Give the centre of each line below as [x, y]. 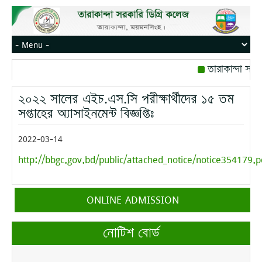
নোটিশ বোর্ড [131, 233]
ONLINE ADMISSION [132, 200]
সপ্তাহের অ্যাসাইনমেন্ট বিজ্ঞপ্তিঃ [86, 114]
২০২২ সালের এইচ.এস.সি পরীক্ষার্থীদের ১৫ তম [126, 99]
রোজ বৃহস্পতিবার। [226, 88]
